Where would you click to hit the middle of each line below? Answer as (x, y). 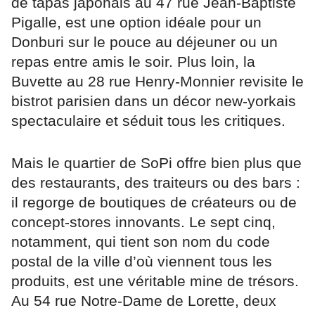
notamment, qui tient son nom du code (141, 242)
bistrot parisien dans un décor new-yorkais (154, 101)
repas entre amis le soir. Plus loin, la (133, 62)
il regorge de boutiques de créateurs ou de (154, 202)
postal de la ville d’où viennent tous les (142, 262)
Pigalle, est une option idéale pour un (136, 22)
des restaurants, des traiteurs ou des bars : (156, 183)
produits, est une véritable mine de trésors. (155, 281)
